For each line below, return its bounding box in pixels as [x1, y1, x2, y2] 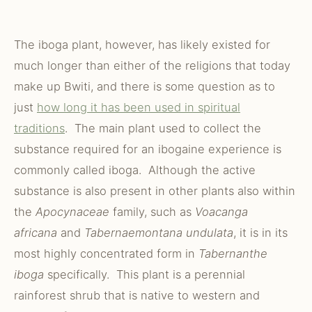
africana [14, 226, 57, 240]
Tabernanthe [198, 247, 267, 260]
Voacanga [195, 205, 248, 219]
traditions [14, 121, 65, 135]
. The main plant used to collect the [65, 121, 261, 135]
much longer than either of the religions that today [14, 58, 290, 72]
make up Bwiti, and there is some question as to [14, 79, 275, 93]
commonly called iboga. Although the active [14, 163, 256, 177]
